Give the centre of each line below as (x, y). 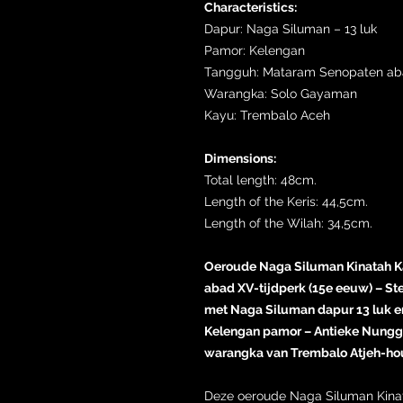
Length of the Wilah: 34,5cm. (288, 223)
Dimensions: (240, 158)
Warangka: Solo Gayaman (281, 93)
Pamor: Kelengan (255, 50)
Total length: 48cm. (260, 179)
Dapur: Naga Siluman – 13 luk (291, 28)
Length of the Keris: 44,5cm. (286, 201)
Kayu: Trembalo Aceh (267, 115)
